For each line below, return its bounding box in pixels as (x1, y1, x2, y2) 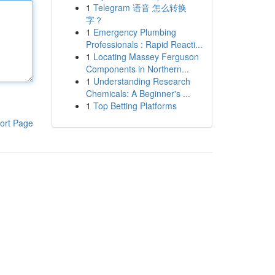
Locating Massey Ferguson (93, 50, 199, 63)
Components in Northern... (85, 63, 189, 75)
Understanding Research (93, 75, 190, 87)
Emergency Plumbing (93, 26, 176, 38)
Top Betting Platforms (93, 99, 177, 112)
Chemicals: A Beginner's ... (85, 87, 190, 99)
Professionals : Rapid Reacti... (85, 38, 203, 50)
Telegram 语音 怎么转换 (93, 1, 187, 14)
